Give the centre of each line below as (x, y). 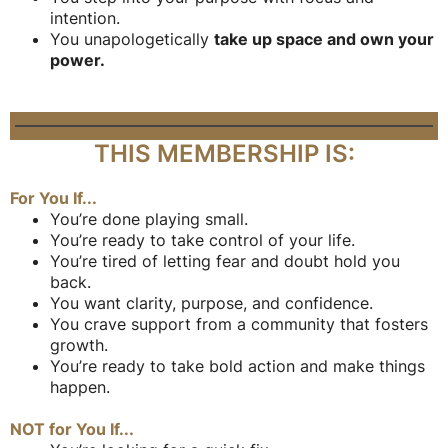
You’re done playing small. (149, 219)
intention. (85, 18)
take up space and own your (324, 39)
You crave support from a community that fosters (239, 324)
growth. (79, 345)
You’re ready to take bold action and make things (237, 366)
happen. (80, 387)
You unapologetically (132, 39)
